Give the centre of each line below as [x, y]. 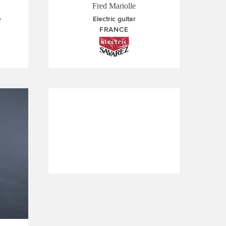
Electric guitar [114, 19]
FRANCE [114, 29]
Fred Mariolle [114, 6]
